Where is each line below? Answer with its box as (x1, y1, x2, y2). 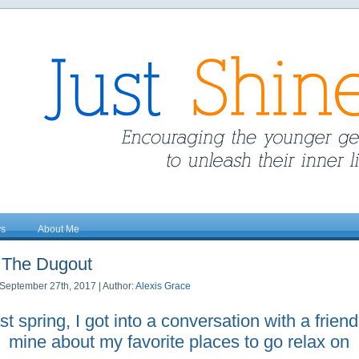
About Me (38, 224, 79, 235)
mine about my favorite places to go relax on (9, 331, 349, 352)
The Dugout (2, 254, 92, 274)
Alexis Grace (135, 280, 191, 292)
